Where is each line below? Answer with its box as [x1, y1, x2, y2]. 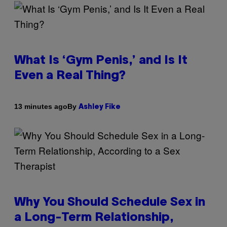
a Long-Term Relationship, [14, 212, 174, 223]
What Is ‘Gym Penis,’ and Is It [14, 55, 187, 66]
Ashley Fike [79, 103, 121, 110]
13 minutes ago [14, 102, 67, 111]
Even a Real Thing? [14, 70, 126, 82]
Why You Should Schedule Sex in [14, 197, 205, 208]
